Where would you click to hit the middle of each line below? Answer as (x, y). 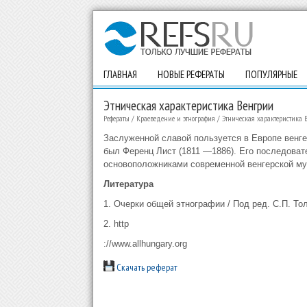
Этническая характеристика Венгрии (188, 106)
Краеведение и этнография (175, 118)
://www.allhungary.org (145, 244)
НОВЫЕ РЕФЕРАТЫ (191, 74)
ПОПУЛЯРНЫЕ (271, 74)
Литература (128, 184)
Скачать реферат (146, 267)
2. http (116, 224)
